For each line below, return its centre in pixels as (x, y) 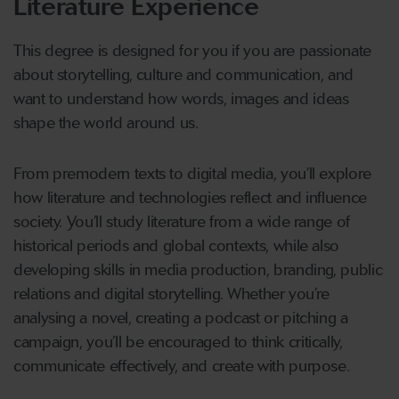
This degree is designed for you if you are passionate (192, 51)
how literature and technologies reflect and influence (190, 198)
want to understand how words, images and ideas (181, 99)
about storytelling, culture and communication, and (184, 75)
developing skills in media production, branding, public (198, 270)
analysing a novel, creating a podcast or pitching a (181, 318)
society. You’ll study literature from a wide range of (182, 222)
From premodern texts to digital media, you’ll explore (192, 174)
